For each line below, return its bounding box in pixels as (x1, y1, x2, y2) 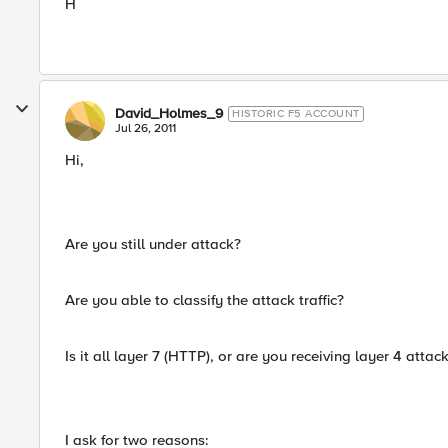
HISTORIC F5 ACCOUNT (232, 107, 360, 120)
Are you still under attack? (65, 235, 241, 253)
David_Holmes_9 (115, 105, 223, 122)
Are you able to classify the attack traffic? (65, 291, 344, 309)
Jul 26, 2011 (115, 121, 176, 136)
